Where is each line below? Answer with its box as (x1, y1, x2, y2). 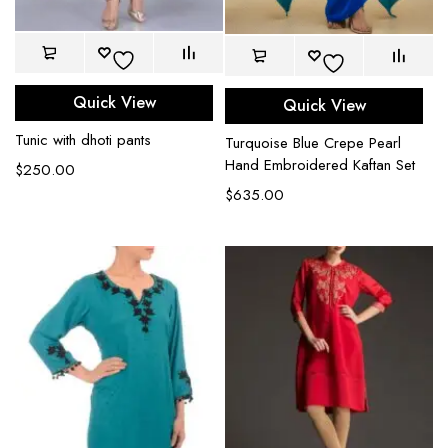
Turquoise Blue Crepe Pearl (225, 132, 401, 155)
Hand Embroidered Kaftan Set (225, 154, 415, 177)
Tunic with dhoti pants (15, 129, 151, 151)
